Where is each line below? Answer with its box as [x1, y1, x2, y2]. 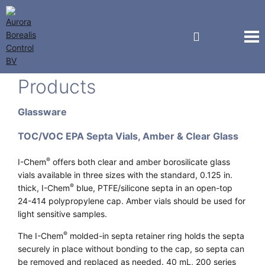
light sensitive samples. [18, 209, 107, 219]
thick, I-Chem [18, 183, 70, 193]
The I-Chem [18, 231, 63, 241]
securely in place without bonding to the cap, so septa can [18, 244, 244, 254]
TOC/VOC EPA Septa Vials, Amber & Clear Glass [18, 130, 238, 142]
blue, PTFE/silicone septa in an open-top [74, 183, 232, 193]
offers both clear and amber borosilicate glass [50, 157, 230, 167]
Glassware [18, 106, 67, 118]
